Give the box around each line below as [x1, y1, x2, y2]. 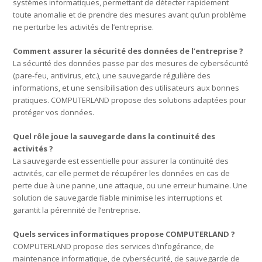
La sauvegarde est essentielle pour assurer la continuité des [13, 155, 229, 166]
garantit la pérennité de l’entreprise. [13, 204, 141, 215]
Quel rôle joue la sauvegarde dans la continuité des [13, 130, 216, 142]
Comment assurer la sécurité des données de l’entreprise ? [13, 45, 244, 56]
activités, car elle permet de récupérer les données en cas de [13, 167, 230, 178]
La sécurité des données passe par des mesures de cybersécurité [13, 57, 249, 68]
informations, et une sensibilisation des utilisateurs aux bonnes [13, 82, 240, 93]
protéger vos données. [13, 106, 95, 118]
